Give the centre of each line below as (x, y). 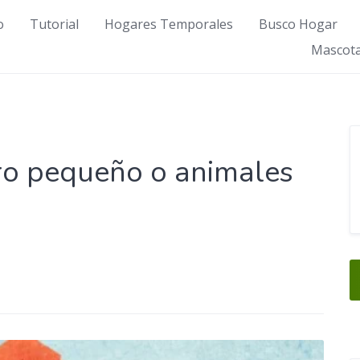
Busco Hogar (298, 24)
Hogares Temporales (169, 24)
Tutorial (54, 24)
